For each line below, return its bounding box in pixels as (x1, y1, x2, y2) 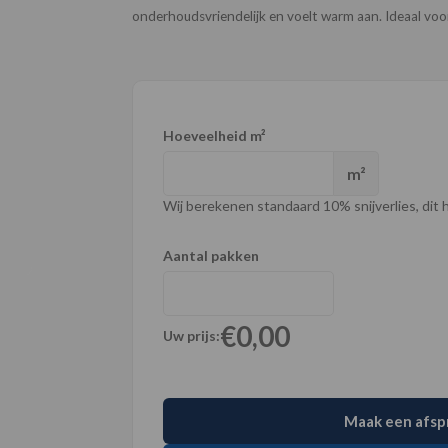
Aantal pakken (163, 247, 259, 264)
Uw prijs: (163, 327, 220, 344)
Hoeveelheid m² (163, 127, 266, 144)
